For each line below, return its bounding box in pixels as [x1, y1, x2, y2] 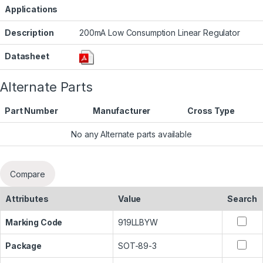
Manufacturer [93, 106, 151, 116]
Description [5, 28, 54, 38]
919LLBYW [118, 217, 158, 228]
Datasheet [5, 51, 49, 62]
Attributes [5, 194, 49, 204]
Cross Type [187, 106, 235, 116]
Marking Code [5, 217, 63, 228]
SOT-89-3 [118, 241, 157, 251]
